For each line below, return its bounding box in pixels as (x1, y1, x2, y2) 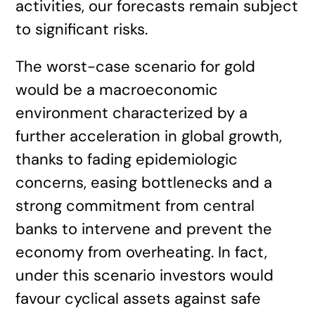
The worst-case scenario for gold (15, 56, 256, 77)
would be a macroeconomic (15, 79, 219, 100)
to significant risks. (15, 19, 148, 39)
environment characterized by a (15, 103, 248, 123)
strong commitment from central (15, 195, 255, 216)
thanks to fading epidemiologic (15, 149, 238, 169)
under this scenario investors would (15, 265, 274, 285)
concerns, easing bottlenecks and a (15, 172, 273, 193)
